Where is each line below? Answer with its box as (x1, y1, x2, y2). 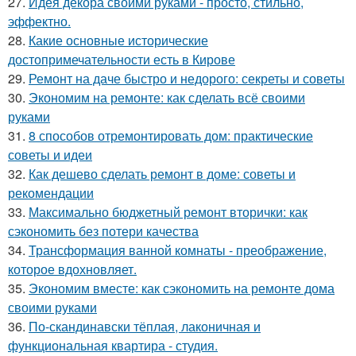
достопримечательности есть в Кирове (8, 49, 235, 68)
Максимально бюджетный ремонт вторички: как (29, 202, 308, 221)
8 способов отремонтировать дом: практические (29, 126, 313, 145)
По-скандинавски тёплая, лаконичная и (29, 316, 261, 335)
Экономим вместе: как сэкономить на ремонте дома (29, 278, 335, 297)
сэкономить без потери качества (8, 221, 199, 240)
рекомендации (8, 183, 94, 202)
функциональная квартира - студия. (8, 335, 218, 354)
